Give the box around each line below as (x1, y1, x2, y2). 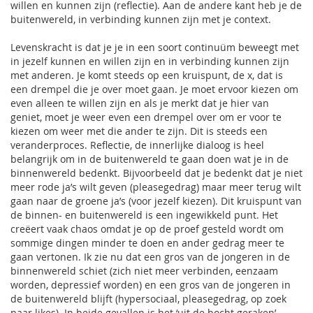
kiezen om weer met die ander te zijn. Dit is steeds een (10, 124, 268, 138)
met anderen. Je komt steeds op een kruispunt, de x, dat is (10, 68, 283, 82)
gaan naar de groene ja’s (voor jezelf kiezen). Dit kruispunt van (10, 194, 302, 208)
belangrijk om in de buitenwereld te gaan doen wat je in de (10, 152, 289, 166)
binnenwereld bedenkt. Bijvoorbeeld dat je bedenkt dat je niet (10, 166, 303, 180)
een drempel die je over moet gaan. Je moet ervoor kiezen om (10, 82, 298, 96)
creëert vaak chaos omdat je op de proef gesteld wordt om (10, 222, 284, 235)
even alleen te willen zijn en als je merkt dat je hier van (10, 96, 269, 110)
